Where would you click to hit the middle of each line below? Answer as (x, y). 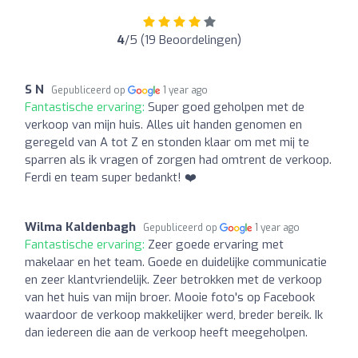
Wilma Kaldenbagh (80, 227)
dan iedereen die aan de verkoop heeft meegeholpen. (166, 332)
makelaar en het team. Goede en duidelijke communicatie (176, 262)
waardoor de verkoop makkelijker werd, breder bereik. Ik (174, 314)
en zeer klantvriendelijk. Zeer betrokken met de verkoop (173, 279)
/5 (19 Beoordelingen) (183, 40)
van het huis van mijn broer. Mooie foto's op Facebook (170, 297)
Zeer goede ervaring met (216, 244)
